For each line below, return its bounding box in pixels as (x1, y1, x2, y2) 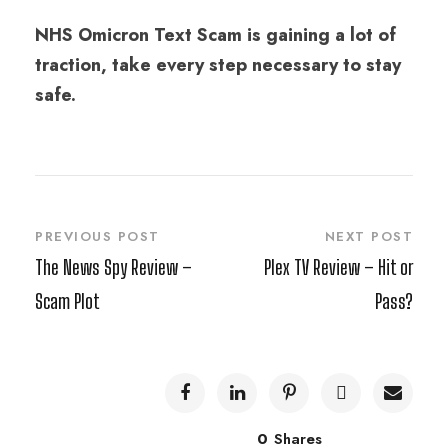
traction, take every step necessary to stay (35, 51, 401, 78)
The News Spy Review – (35, 254, 192, 279)
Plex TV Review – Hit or (264, 254, 413, 279)
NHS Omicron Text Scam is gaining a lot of (35, 21, 396, 48)
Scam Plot (35, 288, 100, 313)
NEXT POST (324, 226, 413, 246)
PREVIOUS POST (35, 226, 160, 246)
